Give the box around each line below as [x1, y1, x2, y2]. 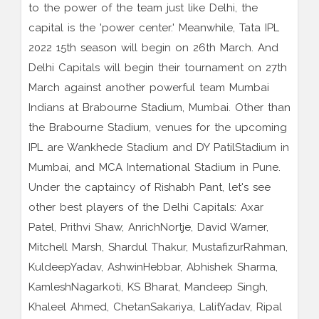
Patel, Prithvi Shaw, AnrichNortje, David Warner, [28, 221, 268, 234]
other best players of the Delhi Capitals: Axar [28, 201, 263, 214]
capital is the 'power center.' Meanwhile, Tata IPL [28, 21, 279, 35]
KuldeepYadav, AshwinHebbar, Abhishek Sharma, [28, 261, 278, 274]
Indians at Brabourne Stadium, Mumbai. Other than [28, 101, 291, 115]
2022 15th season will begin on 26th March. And [28, 41, 278, 55]
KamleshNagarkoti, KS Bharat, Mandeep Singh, [28, 281, 268, 294]
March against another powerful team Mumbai [28, 81, 269, 95]
